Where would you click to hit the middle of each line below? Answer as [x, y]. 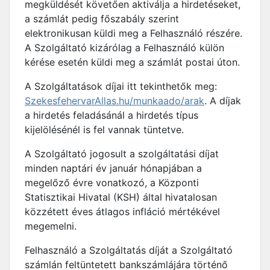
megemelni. [51, 226]
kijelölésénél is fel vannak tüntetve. [104, 130]
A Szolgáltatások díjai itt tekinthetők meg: [121, 86]
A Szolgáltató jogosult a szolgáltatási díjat [122, 154]
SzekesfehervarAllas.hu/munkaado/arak [115, 101]
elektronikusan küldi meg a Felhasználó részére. [133, 33]
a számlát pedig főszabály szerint [102, 19]
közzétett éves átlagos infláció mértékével [122, 212]
